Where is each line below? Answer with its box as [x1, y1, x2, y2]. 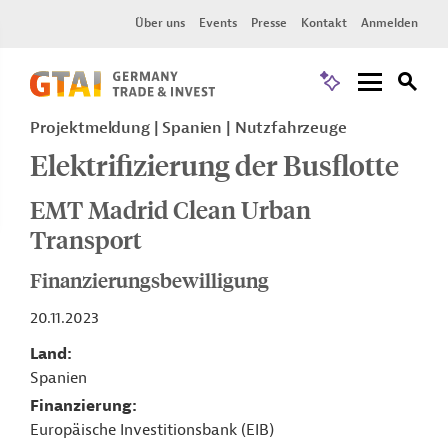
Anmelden [361, 15, 418, 31]
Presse [251, 15, 287, 31]
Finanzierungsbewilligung [30, 266, 269, 293]
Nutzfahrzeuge [234, 118, 347, 138]
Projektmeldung [30, 118, 154, 138]
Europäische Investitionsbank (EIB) [30, 420, 274, 440]
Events [199, 15, 237, 31]
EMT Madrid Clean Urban [30, 194, 311, 224]
